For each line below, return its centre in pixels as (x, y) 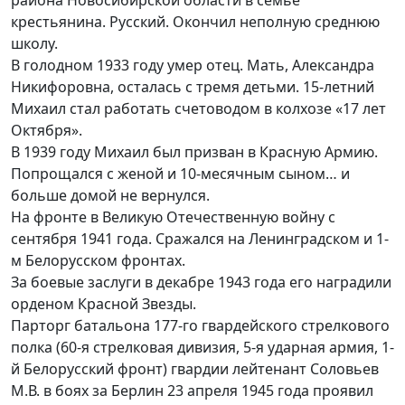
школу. (34, 43)
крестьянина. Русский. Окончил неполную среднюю (195, 22)
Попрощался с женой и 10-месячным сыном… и (180, 174)
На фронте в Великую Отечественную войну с (173, 217)
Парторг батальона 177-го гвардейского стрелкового (200, 325)
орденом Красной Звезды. (104, 304)
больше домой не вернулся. (110, 195)
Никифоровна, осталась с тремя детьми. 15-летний (193, 87)
